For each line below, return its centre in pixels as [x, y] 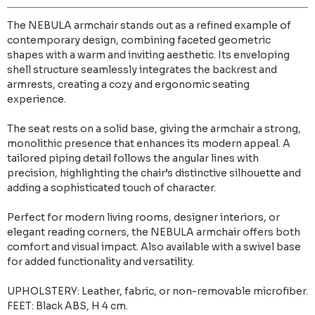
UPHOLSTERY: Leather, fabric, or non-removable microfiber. [157, 291]
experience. [37, 99]
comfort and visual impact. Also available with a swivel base [154, 247]
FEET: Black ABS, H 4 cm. [67, 306]
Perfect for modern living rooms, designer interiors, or [143, 218]
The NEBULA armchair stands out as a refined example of [149, 26]
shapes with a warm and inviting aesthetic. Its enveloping [148, 55]
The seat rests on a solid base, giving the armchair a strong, [154, 129]
